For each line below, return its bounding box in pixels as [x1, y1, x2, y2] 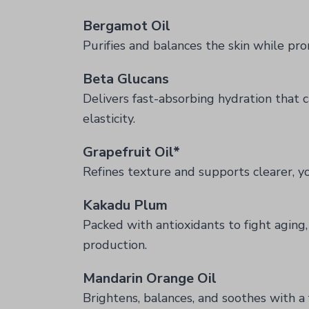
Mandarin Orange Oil [83, 269, 217, 288]
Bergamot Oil [83, 17, 170, 35]
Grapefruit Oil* [83, 143, 180, 161]
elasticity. [83, 110, 135, 127]
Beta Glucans [83, 70, 169, 88]
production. [83, 237, 147, 253]
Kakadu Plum [83, 196, 168, 215]
